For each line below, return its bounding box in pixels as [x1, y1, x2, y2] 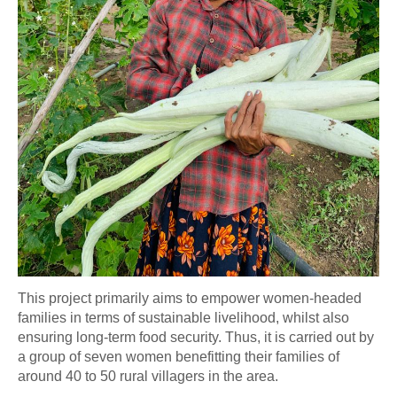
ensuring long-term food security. [18, 329, 225, 345]
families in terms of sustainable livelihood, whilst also [18, 309, 349, 325]
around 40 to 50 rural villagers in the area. [18, 368, 282, 384]
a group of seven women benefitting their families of [18, 348, 339, 364]
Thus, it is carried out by [225, 329, 374, 345]
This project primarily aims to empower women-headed [18, 290, 362, 306]
